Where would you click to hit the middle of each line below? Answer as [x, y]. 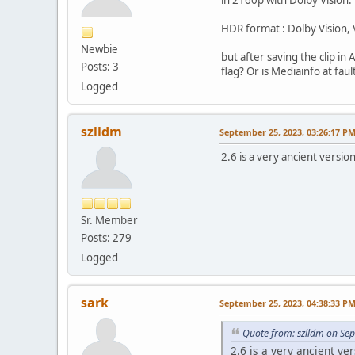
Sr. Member [109, 220]
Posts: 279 [106, 237]
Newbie [99, 49]
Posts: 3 [100, 66]
